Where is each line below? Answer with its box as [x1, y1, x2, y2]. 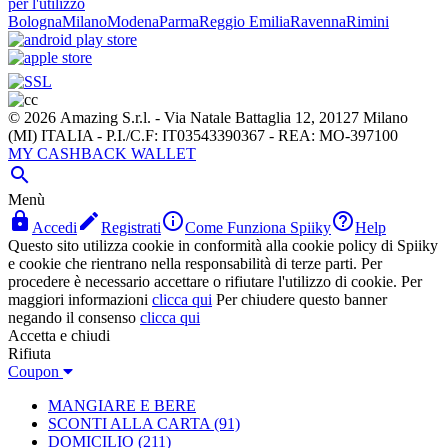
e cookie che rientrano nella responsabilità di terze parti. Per [8, 255, 382, 272]
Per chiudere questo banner [216, 291, 387, 308]
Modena [107, 13, 159, 30]
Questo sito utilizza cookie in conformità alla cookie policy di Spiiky [8, 237, 438, 254]
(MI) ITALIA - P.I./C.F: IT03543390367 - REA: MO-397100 [8, 127, 398, 144]
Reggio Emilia [199, 13, 290, 30]
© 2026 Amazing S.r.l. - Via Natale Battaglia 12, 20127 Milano [8, 109, 408, 126]
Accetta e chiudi [8, 327, 110, 344]
